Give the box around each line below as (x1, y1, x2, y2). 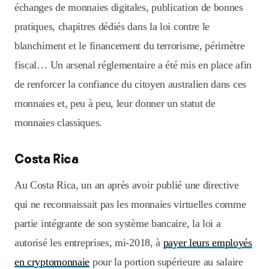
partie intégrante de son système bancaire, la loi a (14, 217, 221, 230)
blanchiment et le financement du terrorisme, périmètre (14, 40, 245, 52)
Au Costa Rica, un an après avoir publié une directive (14, 179, 239, 192)
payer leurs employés (163, 237, 252, 249)
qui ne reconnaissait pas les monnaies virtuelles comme (14, 198, 246, 211)
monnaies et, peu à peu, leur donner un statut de (14, 97, 216, 110)
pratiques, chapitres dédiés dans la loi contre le (14, 20, 210, 33)
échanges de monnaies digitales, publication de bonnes (14, 1, 243, 14)
